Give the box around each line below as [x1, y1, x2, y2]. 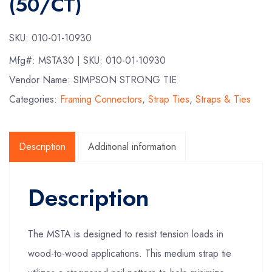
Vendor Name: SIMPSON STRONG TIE [9, 73, 177, 87]
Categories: [9, 92, 60, 106]
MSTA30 [38, 53, 77, 67]
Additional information [88, 140, 176, 154]
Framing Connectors [60, 92, 142, 106]
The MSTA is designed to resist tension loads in [28, 227, 223, 241]
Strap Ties [148, 92, 189, 106]
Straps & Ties [195, 92, 251, 106]
